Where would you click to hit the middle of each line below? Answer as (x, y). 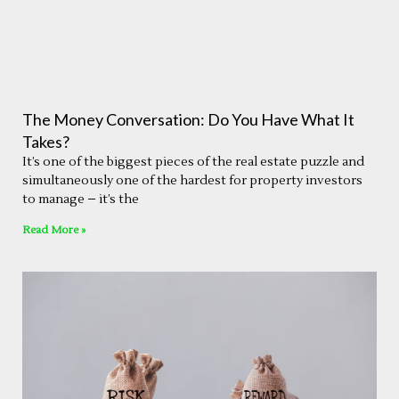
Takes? (46, 141)
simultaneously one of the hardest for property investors (192, 180)
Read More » (54, 230)
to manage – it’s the (81, 199)
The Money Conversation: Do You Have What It (188, 119)
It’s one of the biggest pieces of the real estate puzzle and (193, 162)
